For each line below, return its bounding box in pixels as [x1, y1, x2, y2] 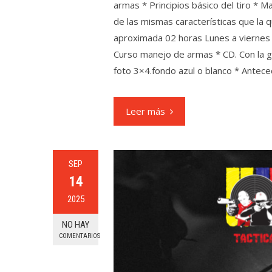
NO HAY [62, 219, 89, 230]
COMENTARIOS [59, 232, 100, 240]
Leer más [126, 105, 165, 117]
